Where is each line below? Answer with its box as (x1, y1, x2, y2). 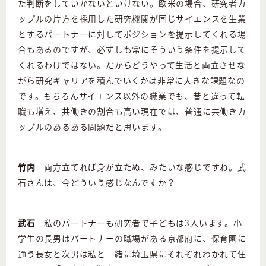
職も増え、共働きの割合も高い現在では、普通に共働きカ (18, 105, 246, 118)
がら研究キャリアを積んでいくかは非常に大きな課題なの (18, 74, 245, 87)
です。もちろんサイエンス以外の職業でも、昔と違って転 (18, 90, 245, 102)
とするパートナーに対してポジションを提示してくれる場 (18, 28, 246, 40)
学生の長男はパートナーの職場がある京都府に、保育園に (18, 232, 246, 245)
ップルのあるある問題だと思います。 (18, 121, 167, 133)
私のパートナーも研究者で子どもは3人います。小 (35, 217, 242, 229)
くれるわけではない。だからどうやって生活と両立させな (18, 59, 246, 71)
